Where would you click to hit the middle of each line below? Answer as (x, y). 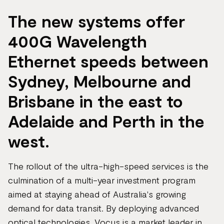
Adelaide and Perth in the (106, 121)
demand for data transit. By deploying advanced (103, 208)
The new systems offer (96, 21)
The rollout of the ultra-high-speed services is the (108, 166)
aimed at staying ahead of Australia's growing (97, 194)
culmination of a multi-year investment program (102, 180)
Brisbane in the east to (95, 101)
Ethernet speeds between (108, 61)
